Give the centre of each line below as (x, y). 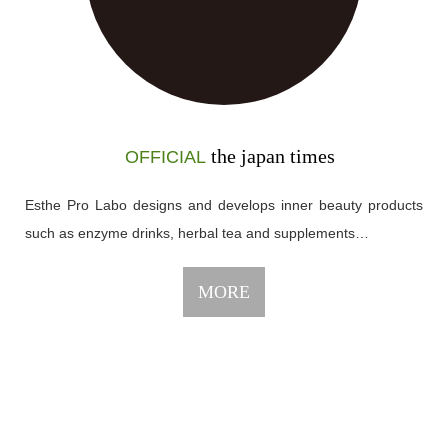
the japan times (270, 155)
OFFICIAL (165, 156)
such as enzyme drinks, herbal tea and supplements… (197, 232)
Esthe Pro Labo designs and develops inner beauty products (224, 204)
